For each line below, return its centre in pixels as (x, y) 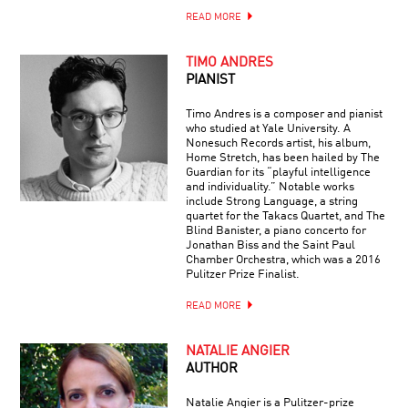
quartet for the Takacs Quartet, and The (285, 216)
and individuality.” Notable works (270, 187)
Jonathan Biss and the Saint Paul (270, 245)
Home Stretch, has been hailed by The (282, 158)
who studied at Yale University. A (268, 128)
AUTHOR (211, 369)
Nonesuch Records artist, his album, (278, 143)
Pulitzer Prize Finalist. (242, 274)
